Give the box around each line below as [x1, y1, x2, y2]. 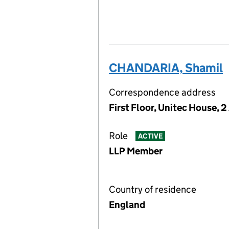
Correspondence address [109, 86, 216, 98]
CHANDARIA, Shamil [109, 60, 223, 75]
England [109, 199, 145, 211]
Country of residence [109, 184, 196, 195]
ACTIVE [138, 131, 163, 141]
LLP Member [109, 145, 163, 157]
